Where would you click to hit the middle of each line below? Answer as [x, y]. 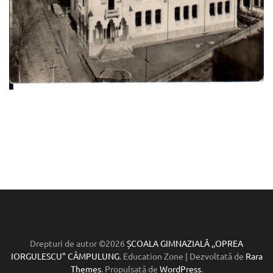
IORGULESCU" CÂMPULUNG [65, 256]
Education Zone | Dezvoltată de [184, 256]
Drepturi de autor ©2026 [78, 243]
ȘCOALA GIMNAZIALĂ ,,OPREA [185, 243]
